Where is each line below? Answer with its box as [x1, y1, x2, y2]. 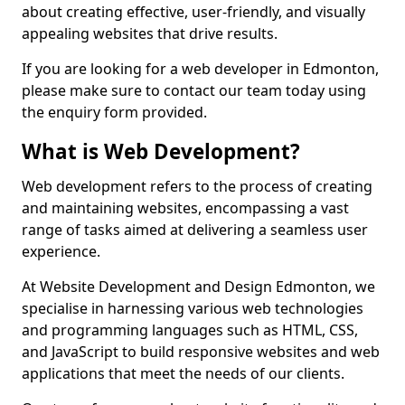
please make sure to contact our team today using [22, 80, 366, 100]
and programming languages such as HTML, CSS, [22, 320, 358, 340]
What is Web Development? [22, 137, 300, 165]
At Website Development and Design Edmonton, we [22, 277, 375, 297]
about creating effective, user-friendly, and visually [22, 2, 365, 22]
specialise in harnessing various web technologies [22, 298, 363, 318]
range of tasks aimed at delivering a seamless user [22, 220, 368, 240]
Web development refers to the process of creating [22, 176, 372, 196]
